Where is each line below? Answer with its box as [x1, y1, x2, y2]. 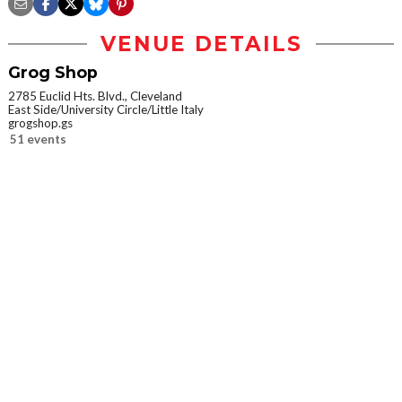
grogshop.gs [8, 116, 73, 131]
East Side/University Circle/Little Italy [8, 102, 204, 118]
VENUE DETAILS [100, 31, 302, 57]
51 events [10, 132, 66, 147]
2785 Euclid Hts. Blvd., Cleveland [8, 89, 182, 104]
